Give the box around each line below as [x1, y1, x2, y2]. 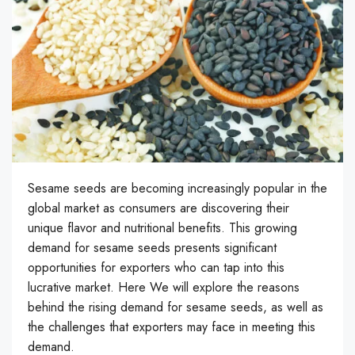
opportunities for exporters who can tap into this [28, 258, 284, 277]
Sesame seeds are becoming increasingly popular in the [28, 179, 327, 198]
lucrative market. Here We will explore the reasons [28, 278, 300, 297]
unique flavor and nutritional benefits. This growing [28, 219, 297, 238]
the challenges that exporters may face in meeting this [28, 318, 315, 337]
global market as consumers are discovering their [28, 199, 289, 218]
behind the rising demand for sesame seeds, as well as [28, 298, 323, 317]
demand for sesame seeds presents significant [28, 239, 277, 258]
